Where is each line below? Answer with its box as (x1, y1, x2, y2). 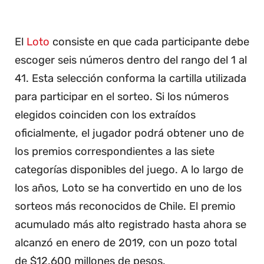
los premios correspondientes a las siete (15, 145, 214, 159)
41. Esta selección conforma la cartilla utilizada (15, 72, 246, 85)
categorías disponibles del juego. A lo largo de (15, 163, 243, 177)
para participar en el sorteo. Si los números (15, 90, 229, 104)
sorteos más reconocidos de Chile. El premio (15, 200, 236, 213)
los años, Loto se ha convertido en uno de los (15, 181, 242, 195)
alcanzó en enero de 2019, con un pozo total (15, 236, 237, 250)
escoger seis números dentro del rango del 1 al (15, 54, 247, 67)
